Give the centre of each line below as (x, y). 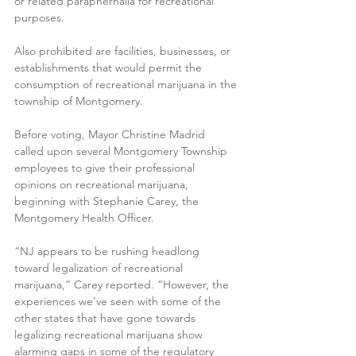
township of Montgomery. (79, 101)
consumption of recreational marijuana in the (127, 85)
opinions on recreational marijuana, (103, 185)
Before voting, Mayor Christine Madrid (111, 135)
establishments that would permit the (110, 68)
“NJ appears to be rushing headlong (108, 252)
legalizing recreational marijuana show (110, 335)
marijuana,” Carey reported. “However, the (123, 285)
